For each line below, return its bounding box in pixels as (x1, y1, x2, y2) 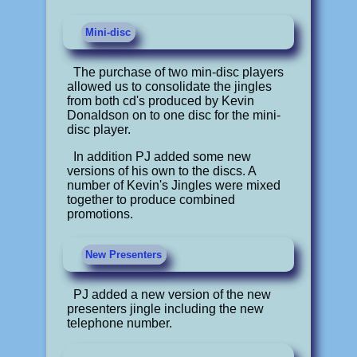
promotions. (67, 206, 134, 221)
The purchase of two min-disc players (73, 65, 284, 79)
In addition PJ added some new (73, 149, 252, 163)
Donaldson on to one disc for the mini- (67, 108, 281, 122)
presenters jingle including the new (67, 301, 265, 316)
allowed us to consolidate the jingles (67, 79, 273, 93)
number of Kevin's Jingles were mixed (67, 178, 281, 192)
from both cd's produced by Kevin (67, 93, 255, 108)
